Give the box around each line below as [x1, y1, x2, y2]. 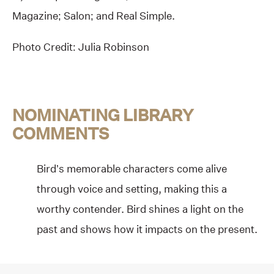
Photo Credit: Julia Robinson [12, 40, 149, 54]
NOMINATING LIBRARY [12, 105, 193, 125]
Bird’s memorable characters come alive [37, 161, 227, 175]
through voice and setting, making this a [37, 182, 227, 195]
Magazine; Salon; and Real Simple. [12, 9, 175, 23]
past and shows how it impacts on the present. [37, 222, 257, 235]
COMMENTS [12, 124, 109, 144]
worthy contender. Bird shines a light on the [37, 202, 243, 215]
